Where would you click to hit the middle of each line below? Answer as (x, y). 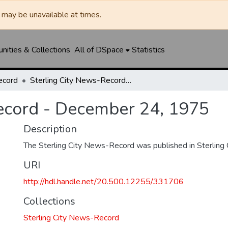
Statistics (148, 50)
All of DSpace (99, 50)
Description (50, 129)
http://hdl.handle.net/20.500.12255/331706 (104, 182)
